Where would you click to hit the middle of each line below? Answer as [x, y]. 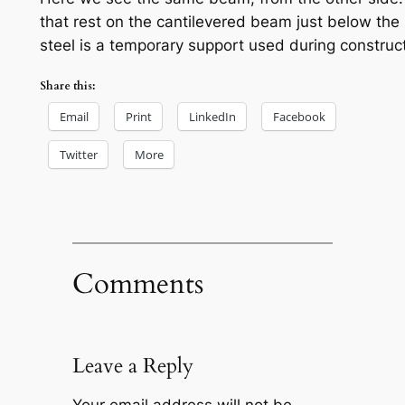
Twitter [78, 155]
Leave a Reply [132, 365]
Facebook [299, 117]
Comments [137, 283]
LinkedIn [212, 117]
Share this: [67, 86]
